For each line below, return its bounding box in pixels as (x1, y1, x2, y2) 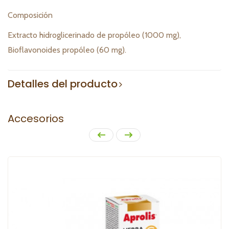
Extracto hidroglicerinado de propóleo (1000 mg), (8, 30, 181, 40)
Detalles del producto (8, 77, 118, 91)
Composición (8, 10, 53, 20)
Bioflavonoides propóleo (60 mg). (8, 45, 126, 55)
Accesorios (8, 111, 64, 126)
